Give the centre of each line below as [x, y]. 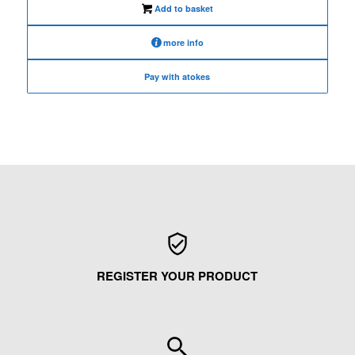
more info [183, 43]
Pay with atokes [177, 77]
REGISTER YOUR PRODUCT [177, 276]
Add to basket [182, 9]
